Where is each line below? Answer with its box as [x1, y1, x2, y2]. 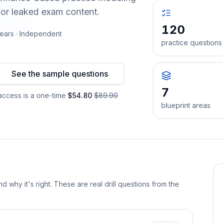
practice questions [161, 38, 222, 47]
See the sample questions [11, 68, 108, 79]
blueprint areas [161, 101, 211, 110]
